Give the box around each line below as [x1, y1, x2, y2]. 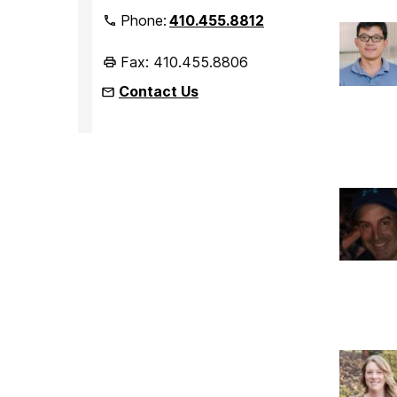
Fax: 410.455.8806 [121, 52, 248, 71]
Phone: [121, 11, 171, 29]
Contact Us [119, 82, 198, 100]
